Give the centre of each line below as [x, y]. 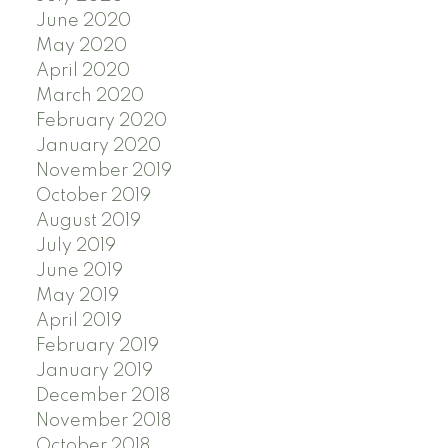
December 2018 [102, 395]
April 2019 [78, 320]
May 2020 [81, 45]
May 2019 [77, 295]
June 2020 [83, 20]
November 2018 [103, 420]
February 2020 [101, 120]
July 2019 [75, 245]
